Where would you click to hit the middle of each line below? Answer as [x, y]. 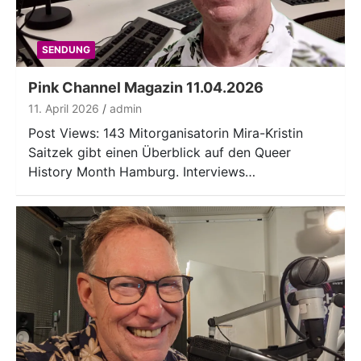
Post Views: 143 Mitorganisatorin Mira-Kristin [166, 133]
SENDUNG [66, 50]
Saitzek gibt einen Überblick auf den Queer [160, 153]
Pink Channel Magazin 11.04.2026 [146, 88]
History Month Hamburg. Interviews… [142, 172]
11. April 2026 [64, 109]
